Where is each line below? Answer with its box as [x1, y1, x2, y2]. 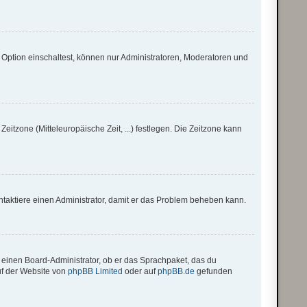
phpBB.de [158, 267, 195, 276]
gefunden [195, 267, 233, 276]
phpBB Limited [68, 267, 123, 276]
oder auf [123, 267, 158, 276]
